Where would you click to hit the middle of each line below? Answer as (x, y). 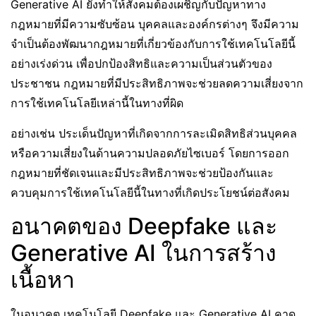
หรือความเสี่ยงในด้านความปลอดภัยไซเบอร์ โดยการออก (150, 153)
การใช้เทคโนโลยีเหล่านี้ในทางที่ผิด (97, 103)
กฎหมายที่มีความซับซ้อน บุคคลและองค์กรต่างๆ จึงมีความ (155, 24)
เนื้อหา (43, 280)
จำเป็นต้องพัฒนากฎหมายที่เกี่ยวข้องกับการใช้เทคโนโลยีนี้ (153, 44)
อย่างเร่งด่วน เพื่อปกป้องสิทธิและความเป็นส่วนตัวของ (141, 63)
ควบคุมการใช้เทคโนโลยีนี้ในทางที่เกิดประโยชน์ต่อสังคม (150, 193)
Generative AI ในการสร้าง (144, 253)
